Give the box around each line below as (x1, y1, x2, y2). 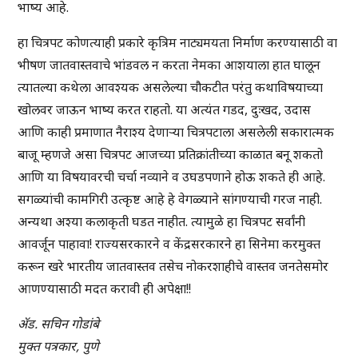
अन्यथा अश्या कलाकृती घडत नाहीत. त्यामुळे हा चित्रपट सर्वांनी (18, 213, 306, 231)
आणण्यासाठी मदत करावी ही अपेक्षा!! (18, 280, 192, 298)
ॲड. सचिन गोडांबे (18, 315, 100, 333)
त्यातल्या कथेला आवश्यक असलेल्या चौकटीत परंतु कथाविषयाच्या (18, 78, 324, 97)
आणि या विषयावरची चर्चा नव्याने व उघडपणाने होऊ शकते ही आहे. (18, 168, 326, 186)
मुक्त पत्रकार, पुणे (18, 337, 100, 356)
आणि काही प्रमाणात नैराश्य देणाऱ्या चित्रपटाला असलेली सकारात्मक (18, 123, 335, 141)
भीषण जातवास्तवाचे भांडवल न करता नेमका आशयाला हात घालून (18, 56, 321, 74)
